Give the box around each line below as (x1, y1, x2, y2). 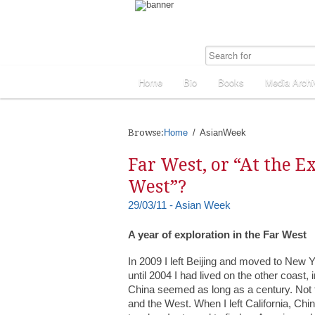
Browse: (128, 127, 164, 138)
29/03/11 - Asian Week (128, 199, 231, 211)
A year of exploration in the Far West (128, 229, 307, 240)
